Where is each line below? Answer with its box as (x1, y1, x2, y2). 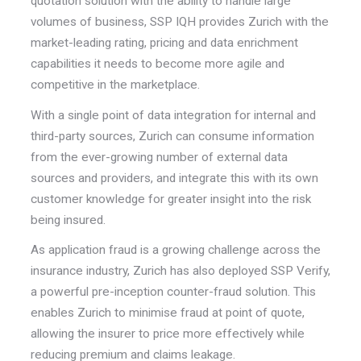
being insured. (30, 212, 109, 227)
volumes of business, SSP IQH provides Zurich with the (30, 15, 329, 30)
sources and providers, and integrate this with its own (30, 170, 318, 185)
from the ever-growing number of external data (30, 149, 288, 164)
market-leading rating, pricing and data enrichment (30, 35, 298, 51)
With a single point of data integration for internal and (30, 107, 316, 122)
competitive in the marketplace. (30, 77, 203, 93)
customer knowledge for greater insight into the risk (30, 191, 311, 206)
